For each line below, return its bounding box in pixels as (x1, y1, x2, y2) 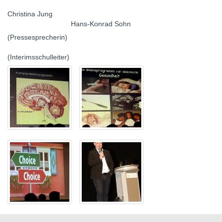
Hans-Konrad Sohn (7, 20, 131, 28)
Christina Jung (7, 10, 213, 18)
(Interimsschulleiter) (7, 53, 69, 61)
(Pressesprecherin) (7, 33, 71, 41)
